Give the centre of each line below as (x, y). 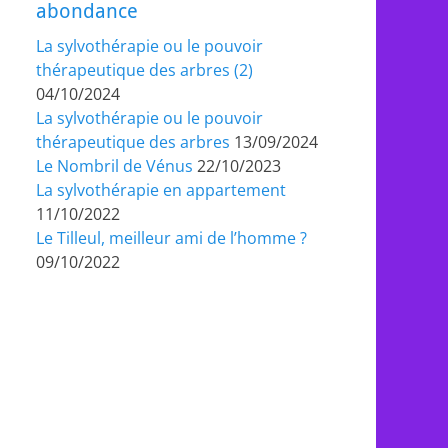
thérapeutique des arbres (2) (144, 70)
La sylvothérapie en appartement (161, 190)
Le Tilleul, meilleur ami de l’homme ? (171, 238)
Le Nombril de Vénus (114, 166)
